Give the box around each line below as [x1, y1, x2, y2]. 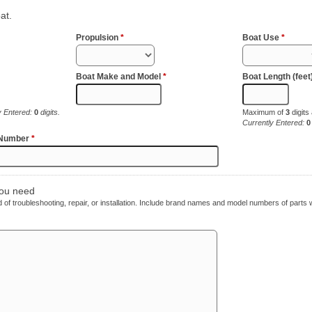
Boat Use [242, 33, 282, 42]
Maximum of [242, 108, 286, 116]
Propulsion [75, 33, 120, 42]
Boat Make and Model [75, 72, 163, 81]
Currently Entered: [242, 118, 307, 127]
